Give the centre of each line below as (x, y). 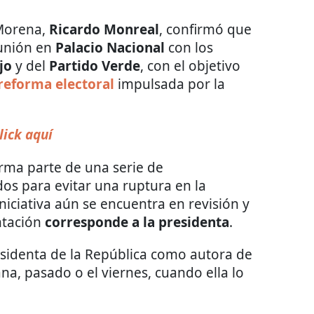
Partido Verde (95, 66)
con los (189, 48)
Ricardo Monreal (104, 30)
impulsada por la (170, 84)
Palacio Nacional (108, 48)
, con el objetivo (190, 66)
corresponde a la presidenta (137, 223)
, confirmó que (205, 30)
